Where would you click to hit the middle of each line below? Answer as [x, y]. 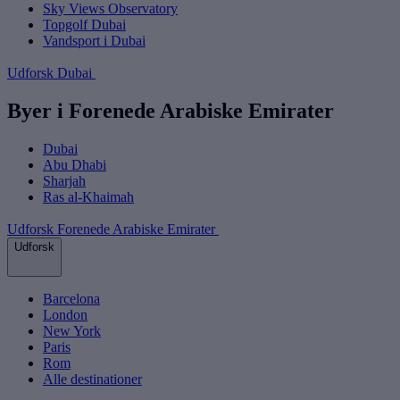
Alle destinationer [92, 379]
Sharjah [64, 181]
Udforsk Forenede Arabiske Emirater [113, 229]
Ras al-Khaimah [88, 197]
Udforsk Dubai [51, 73]
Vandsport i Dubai [94, 41]
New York [72, 331]
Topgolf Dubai [84, 25]
